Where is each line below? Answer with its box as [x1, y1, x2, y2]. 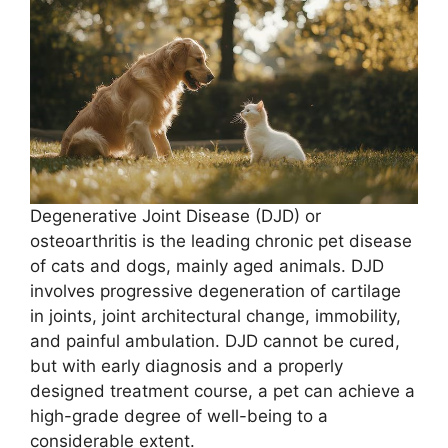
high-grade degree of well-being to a [30, 405, 328, 426]
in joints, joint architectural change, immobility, [30, 305, 401, 326]
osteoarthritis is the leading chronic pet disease [30, 230, 412, 251]
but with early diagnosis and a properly [30, 355, 343, 376]
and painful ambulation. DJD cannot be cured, [30, 330, 400, 351]
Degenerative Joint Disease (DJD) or [30, 205, 321, 226]
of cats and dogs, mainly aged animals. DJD [30, 255, 384, 276]
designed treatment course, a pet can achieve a [30, 380, 415, 401]
